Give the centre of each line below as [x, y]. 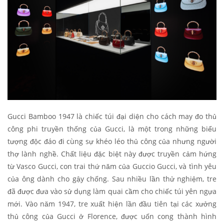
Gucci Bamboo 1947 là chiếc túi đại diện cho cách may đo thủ [112, 116]
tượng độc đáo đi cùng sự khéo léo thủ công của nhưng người [112, 141]
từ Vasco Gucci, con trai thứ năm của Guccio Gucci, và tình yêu [112, 166]
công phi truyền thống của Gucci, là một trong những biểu [112, 128]
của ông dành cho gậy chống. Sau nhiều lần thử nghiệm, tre [112, 178]
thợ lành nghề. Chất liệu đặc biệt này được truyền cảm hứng [112, 153]
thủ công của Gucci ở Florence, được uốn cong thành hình [112, 216]
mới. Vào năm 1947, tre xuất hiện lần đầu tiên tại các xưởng [112, 203]
